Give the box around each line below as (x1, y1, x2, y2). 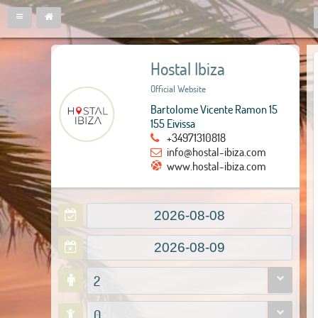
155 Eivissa (150, 116, 195, 131)
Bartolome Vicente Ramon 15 (150, 102, 278, 116)
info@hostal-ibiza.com (167, 144, 266, 159)
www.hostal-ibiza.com (167, 158, 266, 173)
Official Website (150, 82, 206, 95)
